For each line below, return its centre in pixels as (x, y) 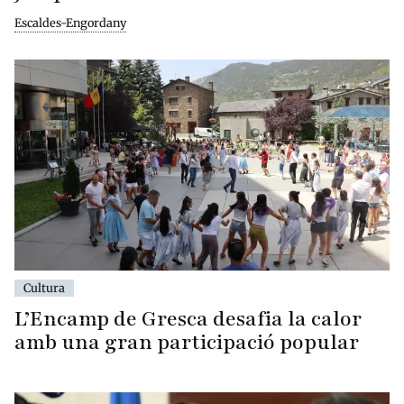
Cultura (44, 287)
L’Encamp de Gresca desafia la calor (188, 318)
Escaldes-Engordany (70, 22)
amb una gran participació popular (187, 342)
